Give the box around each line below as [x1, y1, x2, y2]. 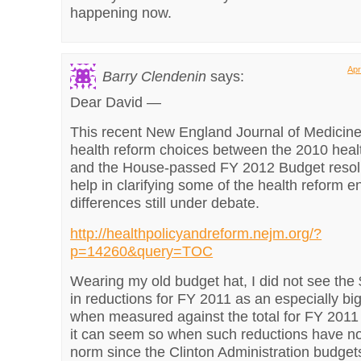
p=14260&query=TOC [70, 243, 214, 259]
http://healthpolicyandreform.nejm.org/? [70, 225, 322, 242]
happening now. [70, 4, 172, 21]
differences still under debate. [70, 195, 260, 212]
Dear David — [70, 93, 162, 110]
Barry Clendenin [102, 68, 207, 85]
